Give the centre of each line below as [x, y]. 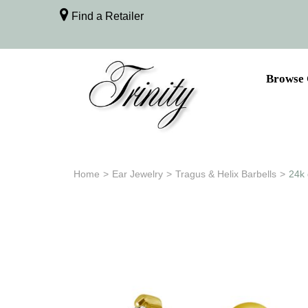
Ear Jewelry [137, 174]
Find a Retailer [106, 16]
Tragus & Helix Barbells [226, 174]
